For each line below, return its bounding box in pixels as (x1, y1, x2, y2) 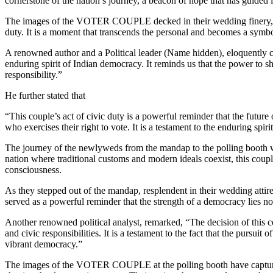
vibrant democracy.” (5, 238, 82, 249)
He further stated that (5, 90, 85, 101)
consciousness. (5, 164, 62, 175)
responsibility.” (5, 69, 62, 80)
